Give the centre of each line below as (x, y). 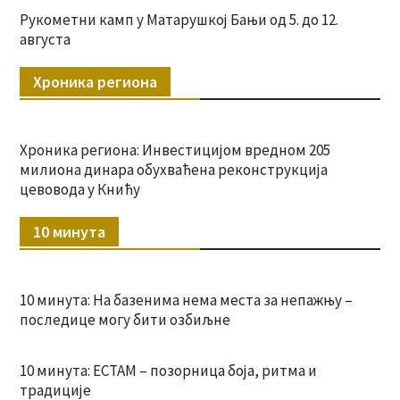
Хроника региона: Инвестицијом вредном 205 (175, 150)
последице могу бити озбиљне (125, 320)
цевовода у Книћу (79, 190)
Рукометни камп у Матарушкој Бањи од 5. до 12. (179, 20)
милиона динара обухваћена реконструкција (173, 170)
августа (45, 40)
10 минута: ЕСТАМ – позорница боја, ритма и (168, 371)
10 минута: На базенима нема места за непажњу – (186, 300)
